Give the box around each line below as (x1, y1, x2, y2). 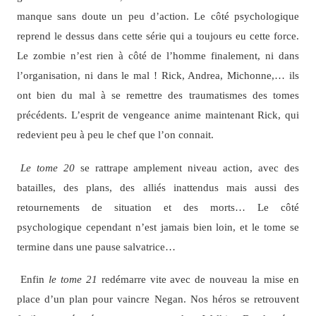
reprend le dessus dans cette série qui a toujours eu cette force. (16, 30, 300, 42)
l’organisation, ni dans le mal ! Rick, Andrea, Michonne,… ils (16, 69, 300, 82)
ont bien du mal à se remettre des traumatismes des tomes (16, 89, 300, 102)
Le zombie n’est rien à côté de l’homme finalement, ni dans (16, 49, 300, 62)
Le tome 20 (20, 161, 75, 174)
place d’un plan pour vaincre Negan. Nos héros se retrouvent (16, 293, 300, 305)
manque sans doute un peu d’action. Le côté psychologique (16, 10, 300, 23)
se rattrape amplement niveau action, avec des (74, 161, 300, 174)
